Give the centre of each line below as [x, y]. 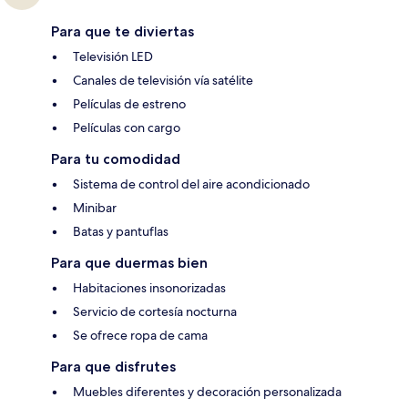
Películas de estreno [129, 103]
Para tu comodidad [116, 158]
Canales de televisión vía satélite [163, 80]
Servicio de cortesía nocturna [155, 311]
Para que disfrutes [113, 366]
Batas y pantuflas [121, 231]
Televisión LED [113, 56]
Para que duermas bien [129, 262]
